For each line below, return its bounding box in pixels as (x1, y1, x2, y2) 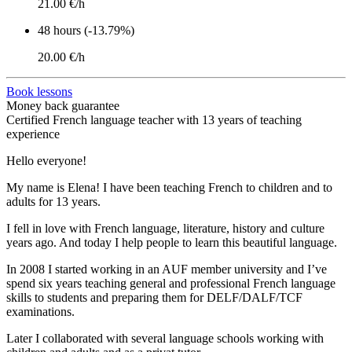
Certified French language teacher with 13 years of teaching (6, 113, 302, 127)
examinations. (6, 305, 75, 319)
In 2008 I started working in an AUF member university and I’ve (6, 262, 327, 277)
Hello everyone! (6, 154, 86, 168)
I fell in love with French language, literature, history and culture (6, 222, 324, 236)
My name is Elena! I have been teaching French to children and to (6, 181, 332, 195)
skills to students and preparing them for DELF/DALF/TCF (6, 291, 302, 305)
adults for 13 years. (6, 195, 101, 209)
